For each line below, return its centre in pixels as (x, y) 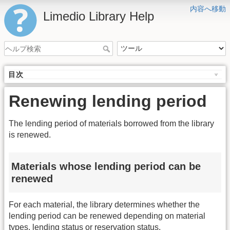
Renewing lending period (108, 101)
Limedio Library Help (99, 16)
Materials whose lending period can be (106, 166)
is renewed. (30, 135)
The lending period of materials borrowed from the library (111, 124)
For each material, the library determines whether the (104, 205)
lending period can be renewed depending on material (107, 216)
